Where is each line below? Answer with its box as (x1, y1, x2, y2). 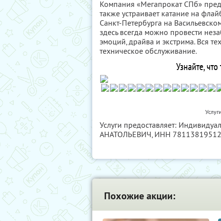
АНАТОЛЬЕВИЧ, (100, 129, 154, 139)
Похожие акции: (104, 189, 175, 202)
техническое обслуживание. (100, 46, 197, 56)
